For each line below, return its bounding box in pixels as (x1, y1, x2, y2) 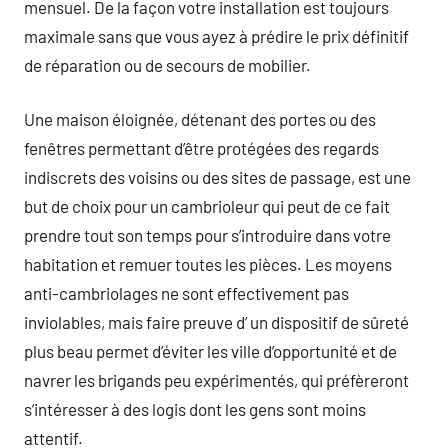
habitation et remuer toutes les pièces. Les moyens (24, 254, 392, 274)
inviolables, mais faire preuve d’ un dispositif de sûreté (24, 312, 409, 332)
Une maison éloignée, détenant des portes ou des (24, 109, 376, 129)
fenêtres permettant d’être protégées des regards (24, 138, 379, 158)
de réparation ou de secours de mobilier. (24, 54, 311, 75)
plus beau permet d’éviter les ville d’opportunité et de (24, 341, 397, 361)
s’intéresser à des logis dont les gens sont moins (24, 399, 366, 419)
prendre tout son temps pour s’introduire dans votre (24, 225, 391, 245)
